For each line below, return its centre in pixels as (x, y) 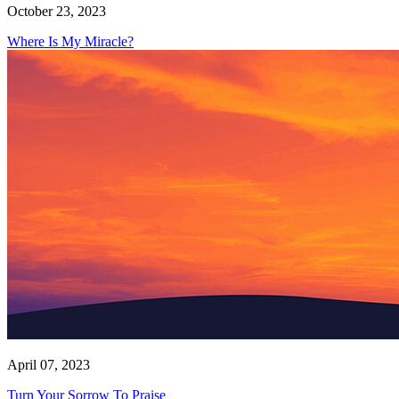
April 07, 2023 (49, 365)
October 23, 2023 (57, 12)
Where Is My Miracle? (70, 42)
